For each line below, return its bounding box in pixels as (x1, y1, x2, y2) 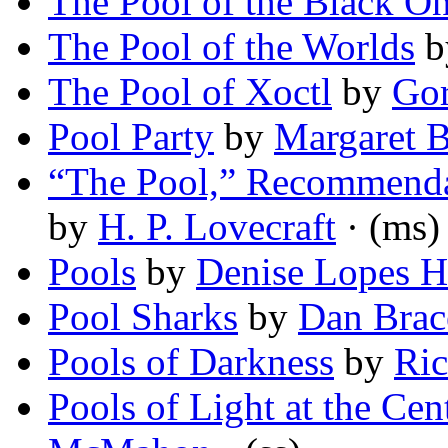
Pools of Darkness (48, 340, 334, 384)
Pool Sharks (48, 295, 238, 339)
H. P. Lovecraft (98, 205, 336, 249)
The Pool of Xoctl (48, 70, 332, 114)
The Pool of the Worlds (48, 25, 415, 69)
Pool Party (48, 115, 214, 159)
